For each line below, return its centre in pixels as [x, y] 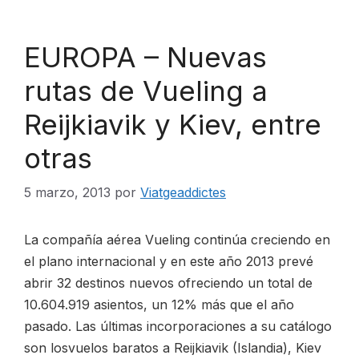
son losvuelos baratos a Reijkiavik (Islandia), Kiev [173, 348]
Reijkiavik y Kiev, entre [173, 124]
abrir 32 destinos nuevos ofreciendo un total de [168, 283]
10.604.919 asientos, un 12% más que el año [159, 305]
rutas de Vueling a [146, 91]
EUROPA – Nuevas [145, 57]
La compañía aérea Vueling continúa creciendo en [177, 240]
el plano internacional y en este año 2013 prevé [169, 261]
